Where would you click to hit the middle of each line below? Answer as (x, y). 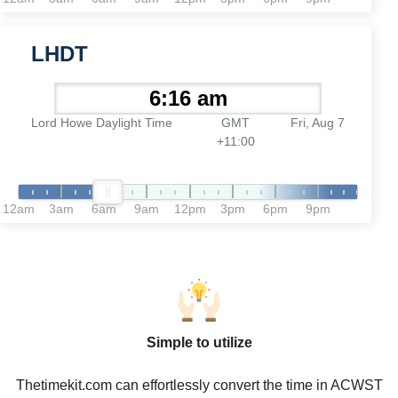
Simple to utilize (199, 342)
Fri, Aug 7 (317, 123)
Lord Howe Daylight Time (102, 123)
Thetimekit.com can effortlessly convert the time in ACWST (199, 385)
